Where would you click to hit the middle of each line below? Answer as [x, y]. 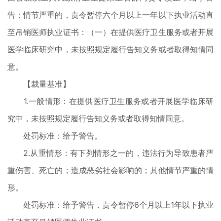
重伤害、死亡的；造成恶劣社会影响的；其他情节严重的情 [110, 170]
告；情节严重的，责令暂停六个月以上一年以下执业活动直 [110, 15]
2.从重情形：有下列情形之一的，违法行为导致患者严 [110, 153]
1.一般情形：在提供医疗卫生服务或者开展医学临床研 [110, 101]
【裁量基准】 [39, 84]
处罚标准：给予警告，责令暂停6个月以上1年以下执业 [110, 205]
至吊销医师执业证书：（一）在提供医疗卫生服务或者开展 [110, 32]
